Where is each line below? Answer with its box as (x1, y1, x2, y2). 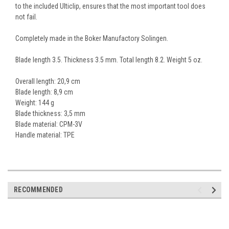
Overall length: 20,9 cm (15, 77, 80, 86)
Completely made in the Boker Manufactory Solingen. (15, 34, 168, 43)
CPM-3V (59, 120, 82, 129)
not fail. (15, 13, 37, 21)
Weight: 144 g (15, 99, 54, 107)
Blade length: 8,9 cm (15, 88, 73, 97)
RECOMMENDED (14, 186, 63, 194)
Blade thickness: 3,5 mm (15, 109, 85, 118)
